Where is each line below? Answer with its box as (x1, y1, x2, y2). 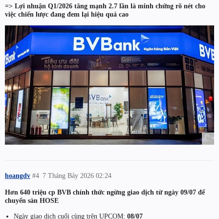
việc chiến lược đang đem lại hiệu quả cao (5, 10, 129, 19)
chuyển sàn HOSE (5, 197, 59, 205)
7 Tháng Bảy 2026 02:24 (43, 171, 112, 179)
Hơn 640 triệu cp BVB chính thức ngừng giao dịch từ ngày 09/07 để (5, 188, 205, 197)
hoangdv (5, 171, 30, 179)
